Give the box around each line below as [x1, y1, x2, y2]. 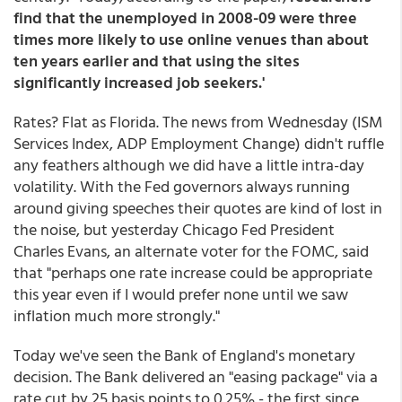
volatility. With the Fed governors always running [13, 174, 350, 198]
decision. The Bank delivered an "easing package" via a [13, 364, 378, 389]
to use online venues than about [136, 27, 369, 51]
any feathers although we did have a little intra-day [13, 153, 364, 177]
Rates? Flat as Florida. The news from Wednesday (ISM [13, 109, 382, 134]
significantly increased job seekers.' [13, 70, 265, 94]
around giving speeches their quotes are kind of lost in [13, 196, 382, 220]
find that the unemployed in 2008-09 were [13, 5, 319, 30]
